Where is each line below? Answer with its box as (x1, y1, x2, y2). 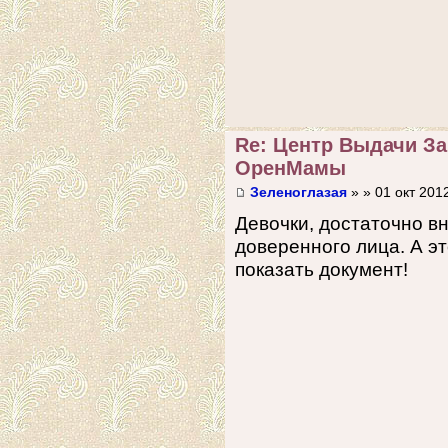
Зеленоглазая (250, 184, 347, 200)
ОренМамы (235, 157, 346, 180)
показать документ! (235, 258, 408, 280)
